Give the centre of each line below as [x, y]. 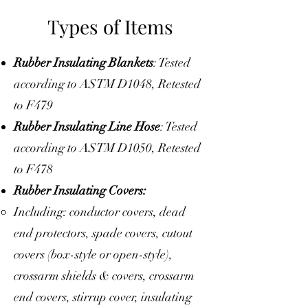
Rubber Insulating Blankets [84, 63]
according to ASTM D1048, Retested [107, 84]
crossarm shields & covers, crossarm [104, 276]
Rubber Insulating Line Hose [87, 126]
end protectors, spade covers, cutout [103, 233]
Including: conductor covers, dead [100, 212]
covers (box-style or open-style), [93, 254]
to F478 [33, 169]
